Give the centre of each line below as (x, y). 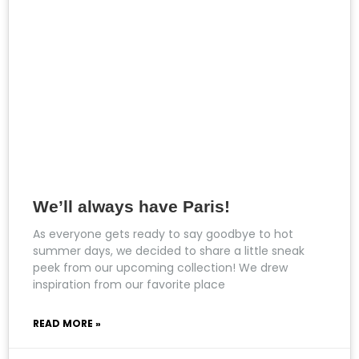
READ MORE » (67, 323)
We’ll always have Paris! (131, 206)
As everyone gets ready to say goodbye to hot (163, 234)
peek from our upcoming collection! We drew (160, 267)
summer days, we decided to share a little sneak (169, 250)
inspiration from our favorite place (129, 284)
